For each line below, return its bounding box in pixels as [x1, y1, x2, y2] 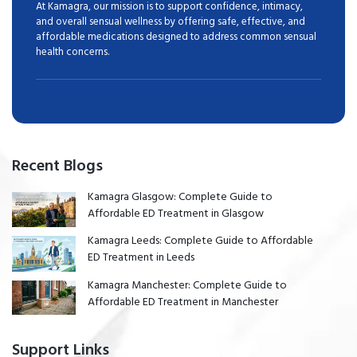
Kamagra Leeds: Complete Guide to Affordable [88, 231, 313, 250]
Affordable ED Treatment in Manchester [88, 292, 278, 311]
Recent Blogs [12, 153, 103, 179]
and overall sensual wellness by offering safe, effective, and [36, 13, 305, 31]
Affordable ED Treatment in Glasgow [88, 204, 264, 223]
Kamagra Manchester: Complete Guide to [88, 275, 287, 294]
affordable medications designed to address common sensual [36, 28, 316, 46]
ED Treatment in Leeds [88, 248, 194, 267]
